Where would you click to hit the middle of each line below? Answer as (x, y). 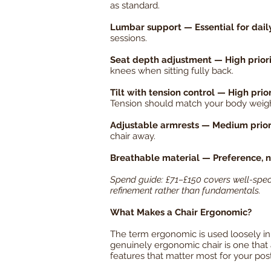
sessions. (129, 38)
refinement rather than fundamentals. (185, 191)
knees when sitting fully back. (172, 71)
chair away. (133, 136)
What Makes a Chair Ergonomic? (181, 213)
